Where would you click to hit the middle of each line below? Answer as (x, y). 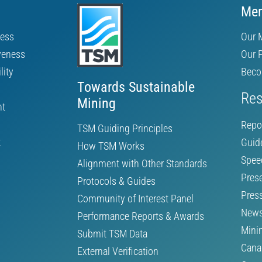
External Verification (118, 251)
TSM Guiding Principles (125, 129)
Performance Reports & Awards (141, 216)
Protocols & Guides (116, 181)
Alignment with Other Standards (142, 164)
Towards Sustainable (136, 87)
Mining (96, 104)
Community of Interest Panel (135, 199)
